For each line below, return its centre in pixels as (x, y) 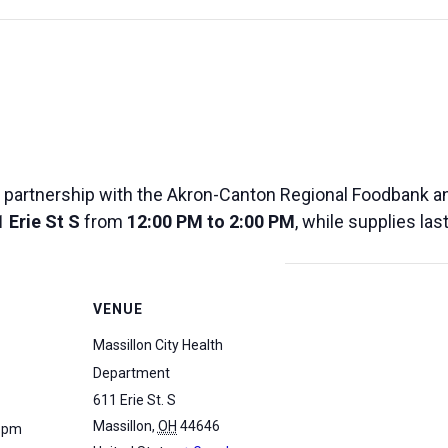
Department (131, 373)
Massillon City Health (157, 345)
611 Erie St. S (134, 400)
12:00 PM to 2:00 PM (211, 222)
